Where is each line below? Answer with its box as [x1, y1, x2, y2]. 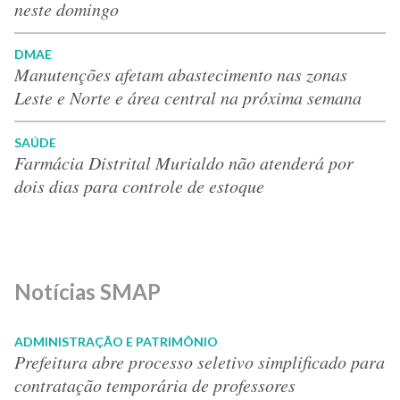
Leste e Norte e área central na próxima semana [14, 85, 362, 109]
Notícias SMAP [14, 278, 161, 304]
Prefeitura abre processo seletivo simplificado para [14, 349, 385, 373]
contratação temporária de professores [14, 372, 296, 396]
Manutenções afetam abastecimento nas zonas [14, 62, 347, 86]
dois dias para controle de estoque [14, 173, 264, 197]
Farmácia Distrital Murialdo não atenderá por [14, 150, 354, 174]
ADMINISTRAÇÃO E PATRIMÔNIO [14, 333, 218, 349]
